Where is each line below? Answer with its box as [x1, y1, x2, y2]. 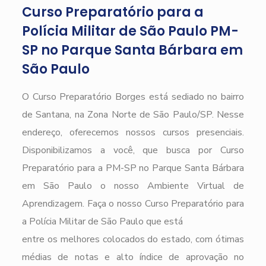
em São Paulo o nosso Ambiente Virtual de [21, 179, 245, 192]
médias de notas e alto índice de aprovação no [21, 250, 245, 264]
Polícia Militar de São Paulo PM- [21, 21, 239, 40]
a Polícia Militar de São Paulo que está [21, 214, 183, 228]
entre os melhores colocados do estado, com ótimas [21, 232, 245, 246]
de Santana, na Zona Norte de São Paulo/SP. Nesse [21, 107, 245, 121]
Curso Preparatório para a [21, 2, 204, 21]
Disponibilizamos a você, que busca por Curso [21, 143, 245, 157]
